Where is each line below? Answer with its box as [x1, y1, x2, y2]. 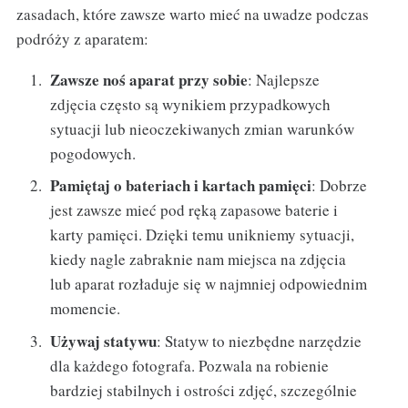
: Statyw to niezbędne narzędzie [157, 330, 362, 352]
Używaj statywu [50, 329, 158, 352]
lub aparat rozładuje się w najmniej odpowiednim [50, 273, 368, 295]
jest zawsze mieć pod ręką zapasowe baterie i [50, 199, 339, 221]
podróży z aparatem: [15, 27, 148, 49]
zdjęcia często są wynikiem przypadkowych [50, 93, 331, 115]
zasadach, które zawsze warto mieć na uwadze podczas [15, 3, 369, 25]
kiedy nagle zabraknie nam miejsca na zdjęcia [50, 249, 347, 270]
